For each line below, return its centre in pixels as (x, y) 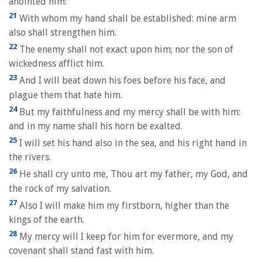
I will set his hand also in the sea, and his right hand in (132, 143)
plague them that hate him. (65, 95)
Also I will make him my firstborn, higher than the (123, 205)
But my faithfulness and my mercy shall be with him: (129, 112)
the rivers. (30, 157)
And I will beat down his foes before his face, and (121, 81)
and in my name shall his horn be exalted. (96, 126)
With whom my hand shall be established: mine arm (127, 18)
